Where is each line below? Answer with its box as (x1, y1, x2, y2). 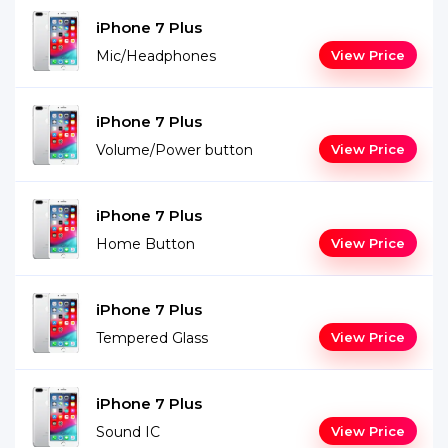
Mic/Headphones (96, 47, 216, 65)
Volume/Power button (96, 141, 253, 159)
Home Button (96, 235, 195, 253)
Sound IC (96, 423, 160, 441)
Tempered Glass (96, 329, 208, 347)
